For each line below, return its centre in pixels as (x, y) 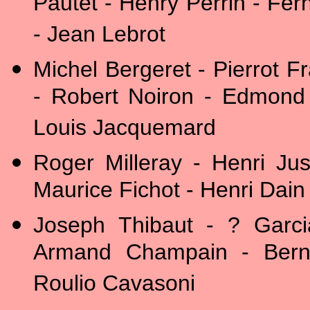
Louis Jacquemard (125, 130)
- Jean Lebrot (99, 36)
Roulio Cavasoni (114, 285)
